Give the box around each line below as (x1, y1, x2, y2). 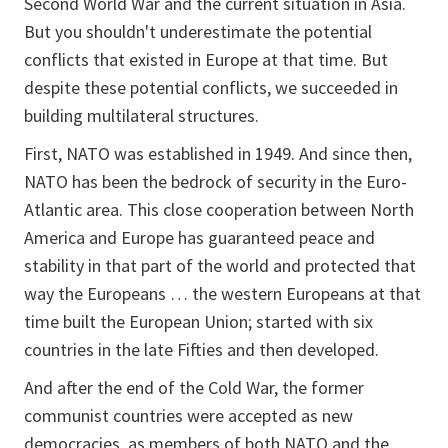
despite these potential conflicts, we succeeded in (24, 76, 398, 99)
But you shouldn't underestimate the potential (24, 20, 372, 43)
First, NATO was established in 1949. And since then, (24, 142, 412, 165)
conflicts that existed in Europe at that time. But (24, 48, 388, 71)
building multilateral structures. (24, 104, 259, 127)
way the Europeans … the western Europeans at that (24, 282, 421, 305)
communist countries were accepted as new (24, 404, 353, 427)
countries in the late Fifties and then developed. (24, 338, 379, 361)
